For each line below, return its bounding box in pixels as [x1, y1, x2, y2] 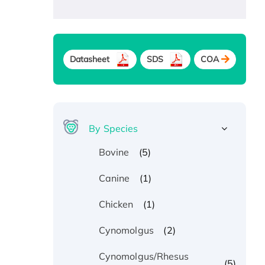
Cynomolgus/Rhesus [98, 250, 189, 263]
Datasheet [69, 53, 110, 64]
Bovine [98, 146, 130, 159]
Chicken [98, 198, 134, 211]
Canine [98, 172, 130, 185]
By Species [89, 122, 138, 135]
